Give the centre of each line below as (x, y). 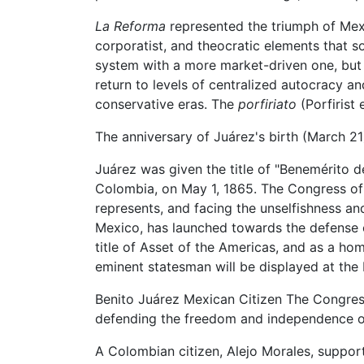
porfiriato (267, 104)
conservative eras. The (167, 104)
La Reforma (130, 26)
